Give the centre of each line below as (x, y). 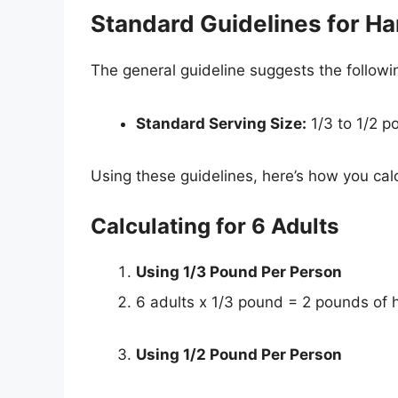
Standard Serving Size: (221, 123)
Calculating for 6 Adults (215, 226)
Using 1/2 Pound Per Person (239, 355)
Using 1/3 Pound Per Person (239, 271)
